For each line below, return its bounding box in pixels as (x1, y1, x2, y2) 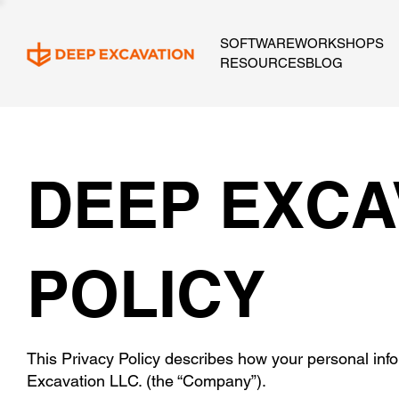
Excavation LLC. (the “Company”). (27, 370, 266, 390)
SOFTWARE (220, 35, 295, 51)
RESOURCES (220, 54, 305, 70)
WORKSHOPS (295, 35, 384, 51)
